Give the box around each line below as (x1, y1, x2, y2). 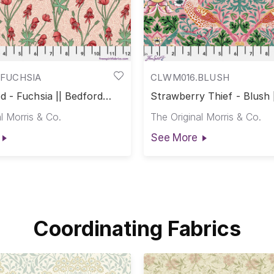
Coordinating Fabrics (33, 215, 241, 241)
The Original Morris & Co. (150, 110, 261, 123)
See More (150, 131, 198, 144)
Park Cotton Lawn (150, 100, 238, 113)
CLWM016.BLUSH (150, 71, 230, 83)
